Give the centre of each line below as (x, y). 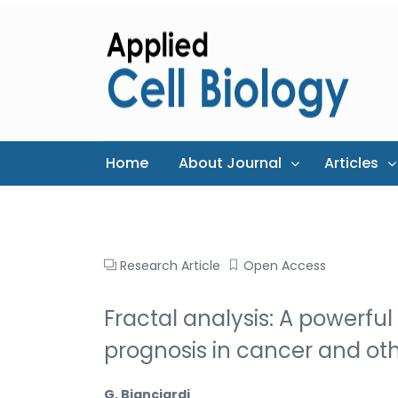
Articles (351, 163)
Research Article (170, 265)
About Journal (230, 163)
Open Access (285, 265)
